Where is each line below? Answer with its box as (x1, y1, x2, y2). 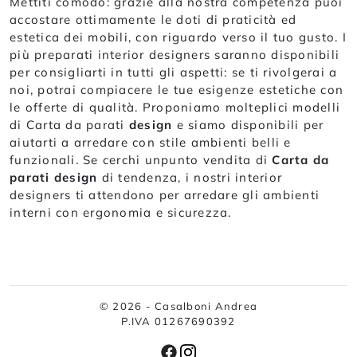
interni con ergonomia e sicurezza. (10, 204, 232, 220)
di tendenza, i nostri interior (97, 169, 282, 185)
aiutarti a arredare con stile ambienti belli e (10, 134, 292, 150)
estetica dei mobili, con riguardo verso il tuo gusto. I (10, 29, 347, 45)
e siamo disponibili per (172, 116, 324, 132)
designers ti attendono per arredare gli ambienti (10, 186, 320, 202)
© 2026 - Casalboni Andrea (99, 299, 258, 312)
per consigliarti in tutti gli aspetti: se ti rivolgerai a (10, 64, 338, 80)
